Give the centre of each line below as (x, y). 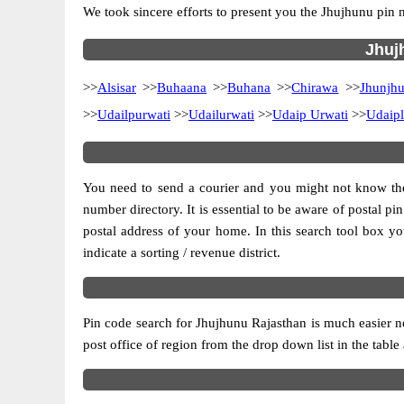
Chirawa (315, 87)
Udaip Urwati (310, 115)
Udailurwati (221, 115)
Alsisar (117, 87)
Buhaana (182, 87)
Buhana (249, 87)
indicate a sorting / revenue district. (182, 252)
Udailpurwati (134, 115)
